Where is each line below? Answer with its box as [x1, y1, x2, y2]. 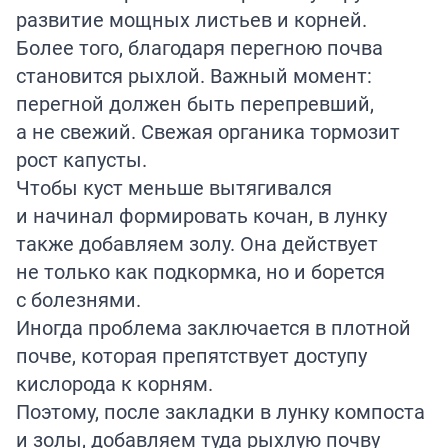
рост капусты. [16, 145, 147, 173]
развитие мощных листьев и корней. [16, 5, 367, 33]
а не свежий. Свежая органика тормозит [16, 117, 400, 145]
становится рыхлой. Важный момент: [16, 61, 372, 89]
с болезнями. [16, 285, 141, 313]
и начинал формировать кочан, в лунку [16, 201, 387, 229]
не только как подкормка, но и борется [16, 257, 385, 285]
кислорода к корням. [16, 369, 213, 397]
